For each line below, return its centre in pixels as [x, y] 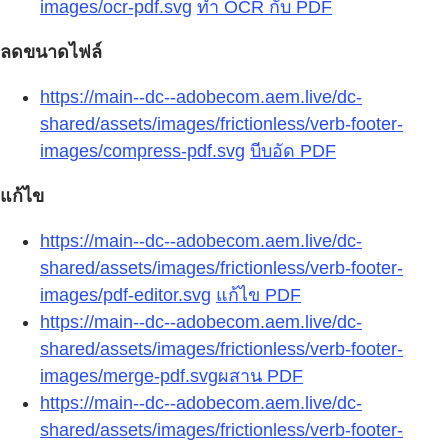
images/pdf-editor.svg [125, 295]
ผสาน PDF [260, 376]
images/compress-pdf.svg [142, 151]
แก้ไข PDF [258, 295]
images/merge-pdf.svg [129, 376]
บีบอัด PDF [293, 151]
